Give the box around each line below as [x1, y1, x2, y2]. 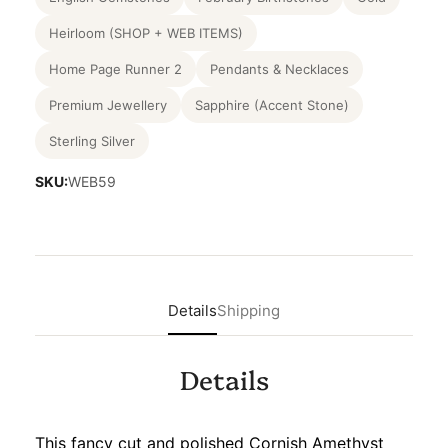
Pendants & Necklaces [210, 61, 349, 78]
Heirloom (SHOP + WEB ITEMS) [49, 25, 243, 42]
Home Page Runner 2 [49, 61, 182, 78]
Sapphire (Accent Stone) [195, 97, 349, 114]
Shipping [217, 301, 280, 321]
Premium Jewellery [49, 97, 167, 114]
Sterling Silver [49, 133, 135, 150]
